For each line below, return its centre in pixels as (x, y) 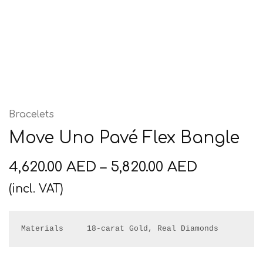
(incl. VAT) (36, 189)
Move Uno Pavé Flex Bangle (124, 138)
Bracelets (31, 114)
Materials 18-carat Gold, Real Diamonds (119, 228)
